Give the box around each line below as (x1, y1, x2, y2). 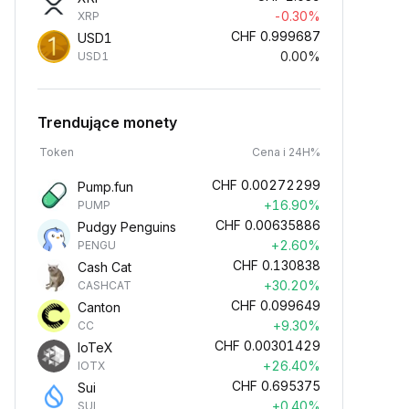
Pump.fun (78, 179, 133, 194)
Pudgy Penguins (78, 219, 176, 235)
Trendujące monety (37, 113, 177, 131)
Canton (78, 299, 121, 315)
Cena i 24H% (252, 145, 320, 159)
